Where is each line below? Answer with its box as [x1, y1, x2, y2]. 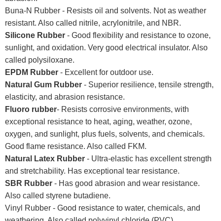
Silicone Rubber [5, 31, 65, 39]
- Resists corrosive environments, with [57, 105, 189, 113]
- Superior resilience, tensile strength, [82, 80, 214, 89]
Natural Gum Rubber [5, 80, 82, 89]
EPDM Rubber [5, 68, 58, 76]
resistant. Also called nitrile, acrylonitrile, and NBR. [5, 18, 181, 27]
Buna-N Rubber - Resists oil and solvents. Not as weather [5, 6, 206, 15]
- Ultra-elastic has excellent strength [87, 154, 212, 163]
